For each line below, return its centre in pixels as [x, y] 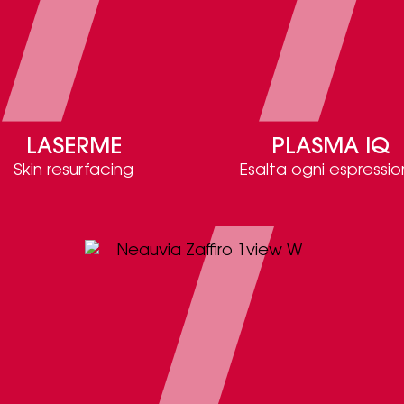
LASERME [73, 148]
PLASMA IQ [331, 148]
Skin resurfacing [73, 171]
